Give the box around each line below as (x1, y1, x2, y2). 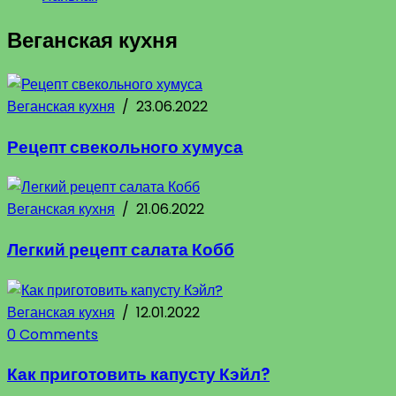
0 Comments (7, 324, 98, 345)
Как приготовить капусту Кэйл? (7, 362, 270, 387)
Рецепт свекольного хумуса (7, 134, 243, 159)
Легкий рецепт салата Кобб (7, 237, 234, 262)
